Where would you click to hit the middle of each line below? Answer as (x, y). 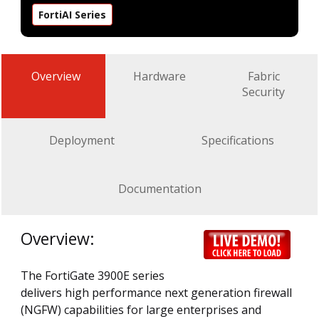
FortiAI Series (72, 14)
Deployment (82, 140)
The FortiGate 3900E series (93, 275)
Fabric (263, 76)
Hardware (159, 76)
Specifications (237, 140)
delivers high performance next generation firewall (156, 292)
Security (263, 91)
